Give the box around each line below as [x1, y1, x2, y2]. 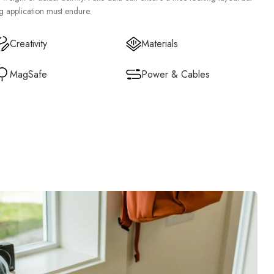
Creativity [9, 36, 47, 51]
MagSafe [9, 67, 47, 81]
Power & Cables [141, 67, 210, 81]
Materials [141, 36, 178, 51]
